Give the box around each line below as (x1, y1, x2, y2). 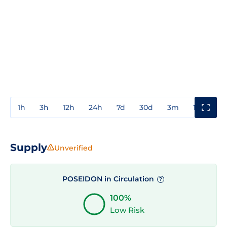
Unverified (54, 143, 93, 153)
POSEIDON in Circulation (62, 174, 156, 183)
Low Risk (110, 205, 144, 215)
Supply (10, 141, 47, 154)
